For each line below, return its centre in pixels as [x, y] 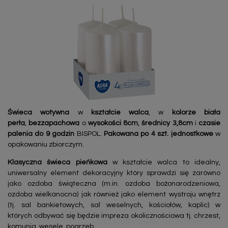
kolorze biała [196, 113]
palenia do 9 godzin [41, 134]
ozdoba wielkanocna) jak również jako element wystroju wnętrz [114, 195]
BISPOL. [89, 134]
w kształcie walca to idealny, [166, 163]
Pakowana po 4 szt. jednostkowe [159, 134]
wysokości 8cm [113, 123]
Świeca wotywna [39, 113]
